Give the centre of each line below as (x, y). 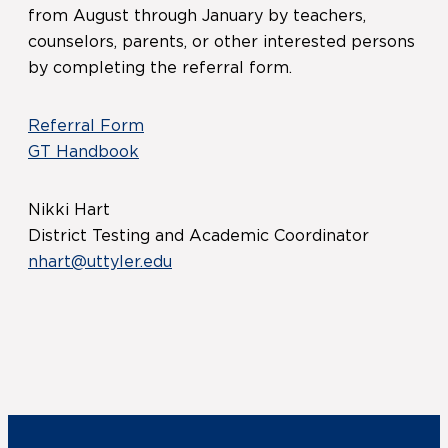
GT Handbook (83, 152)
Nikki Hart (69, 210)
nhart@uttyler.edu (100, 262)
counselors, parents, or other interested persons (221, 42)
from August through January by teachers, (197, 16)
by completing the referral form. (160, 68)
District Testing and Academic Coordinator (198, 236)
